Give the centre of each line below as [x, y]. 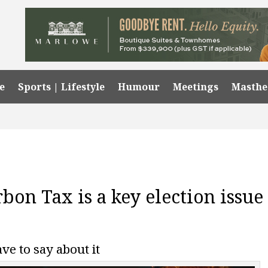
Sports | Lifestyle [62, 86]
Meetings [196, 86]
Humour [139, 86]
